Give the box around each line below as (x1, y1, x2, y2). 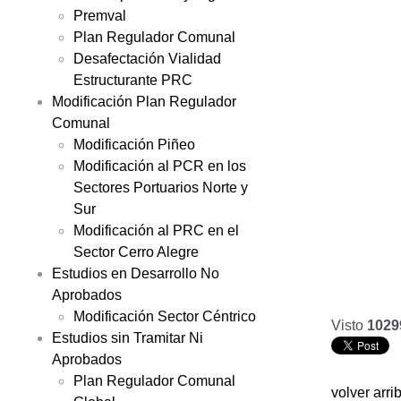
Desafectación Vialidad (73, 50, 221, 66)
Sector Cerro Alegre (73, 243, 199, 260)
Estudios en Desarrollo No (52, 265, 219, 281)
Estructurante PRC (73, 72, 192, 88)
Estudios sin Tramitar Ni (52, 329, 203, 346)
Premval (73, 7, 126, 23)
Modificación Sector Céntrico (73, 308, 256, 324)
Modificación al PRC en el (73, 222, 239, 238)
